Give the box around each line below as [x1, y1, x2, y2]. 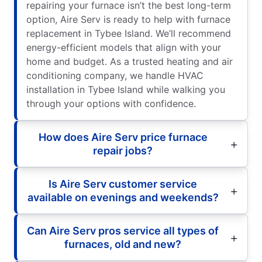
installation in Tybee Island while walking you [26, 83, 225, 95]
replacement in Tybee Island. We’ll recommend [26, 27, 231, 39]
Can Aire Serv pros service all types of [27, 224, 219, 237]
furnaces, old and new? [64, 237, 181, 250]
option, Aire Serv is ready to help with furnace [26, 13, 230, 25]
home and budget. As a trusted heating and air [26, 55, 233, 67]
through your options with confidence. [26, 97, 196, 109]
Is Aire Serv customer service [49, 177, 197, 190]
